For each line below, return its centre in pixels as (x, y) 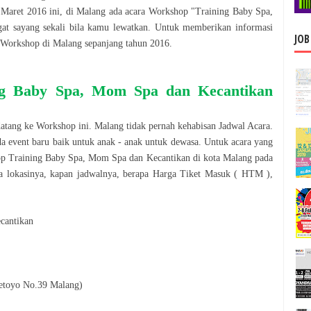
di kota (206, 158)
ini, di (61, 11)
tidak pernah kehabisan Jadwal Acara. (198, 126)
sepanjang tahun (117, 43)
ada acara (128, 11)
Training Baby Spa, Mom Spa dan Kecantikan (99, 158)
